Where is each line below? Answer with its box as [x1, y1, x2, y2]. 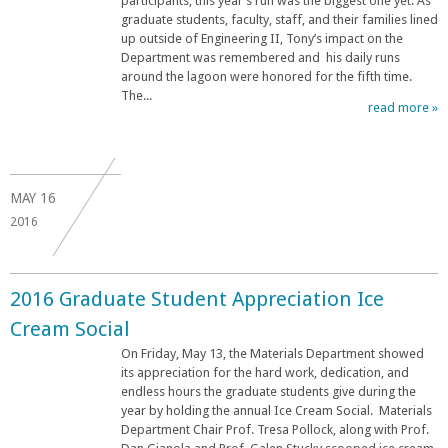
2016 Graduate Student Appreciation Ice [10, 286, 384, 311]
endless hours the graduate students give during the [121, 383, 416, 399]
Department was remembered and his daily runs [121, 49, 400, 65]
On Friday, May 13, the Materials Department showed [121, 345, 424, 361]
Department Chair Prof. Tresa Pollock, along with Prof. [121, 421, 429, 437]
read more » [368, 99, 438, 115]
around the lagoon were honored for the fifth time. [121, 68, 415, 84]
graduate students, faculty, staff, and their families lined [121, 11, 438, 27]
